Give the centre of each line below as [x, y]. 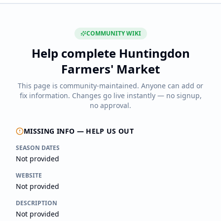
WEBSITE [29, 175]
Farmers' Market [110, 69]
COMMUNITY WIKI [113, 33]
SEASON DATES [38, 148]
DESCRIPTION [37, 203]
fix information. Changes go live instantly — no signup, [110, 95]
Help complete [75, 53]
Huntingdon [154, 53]
